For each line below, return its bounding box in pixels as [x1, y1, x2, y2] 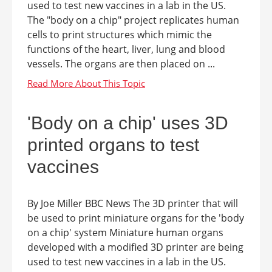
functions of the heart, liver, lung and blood [27, 42, 225, 56]
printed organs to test [27, 135, 199, 155]
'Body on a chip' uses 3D [27, 113, 228, 133]
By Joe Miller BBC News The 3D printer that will [27, 197, 238, 210]
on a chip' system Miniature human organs [27, 226, 223, 239]
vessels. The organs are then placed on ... [27, 57, 215, 70]
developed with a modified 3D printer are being [27, 240, 243, 254]
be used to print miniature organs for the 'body [27, 211, 244, 225]
